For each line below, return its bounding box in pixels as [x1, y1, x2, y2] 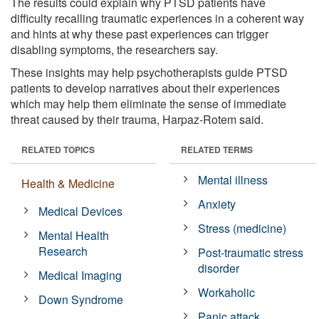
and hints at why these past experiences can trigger [11, 25, 268, 42]
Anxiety [198, 195, 236, 212]
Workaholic [198, 283, 256, 300]
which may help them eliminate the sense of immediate [11, 95, 286, 112]
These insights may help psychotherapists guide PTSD [11, 63, 288, 80]
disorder [198, 259, 240, 276]
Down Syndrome [38, 291, 124, 308]
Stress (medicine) [198, 219, 287, 236]
